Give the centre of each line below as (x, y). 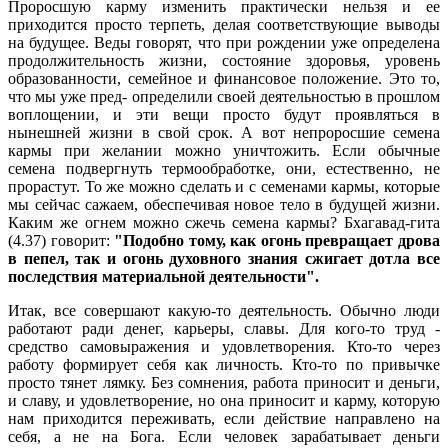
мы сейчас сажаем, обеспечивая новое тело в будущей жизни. (224, 204)
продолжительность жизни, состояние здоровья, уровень (224, 60)
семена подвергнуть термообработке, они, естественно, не (224, 168)
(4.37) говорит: (61, 240)
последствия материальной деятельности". (163, 276)
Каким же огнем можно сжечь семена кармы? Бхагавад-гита (224, 222)
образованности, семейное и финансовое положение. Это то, (224, 78)
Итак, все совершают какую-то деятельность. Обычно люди (224, 310)
